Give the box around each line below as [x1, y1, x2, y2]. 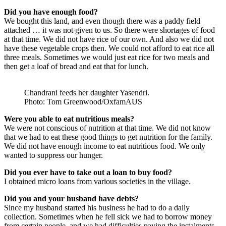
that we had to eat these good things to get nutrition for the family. [4, 133, 212, 142]
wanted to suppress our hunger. [4, 151, 103, 160]
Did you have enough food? [4, 8, 98, 17]
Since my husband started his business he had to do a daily [4, 203, 190, 212]
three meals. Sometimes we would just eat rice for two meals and [4, 53, 209, 62]
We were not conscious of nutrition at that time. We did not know [4, 124, 211, 133]
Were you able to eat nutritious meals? [4, 115, 134, 124]
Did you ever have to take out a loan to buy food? [4, 168, 172, 177]
